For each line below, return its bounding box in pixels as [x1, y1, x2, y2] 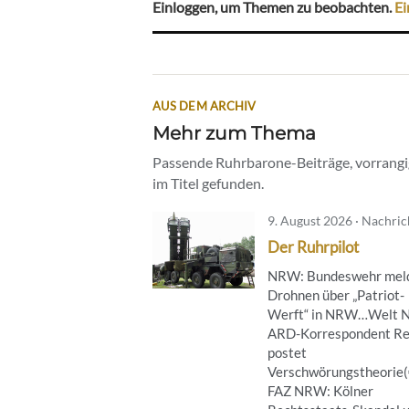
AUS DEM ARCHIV [152, 99, 257, 114]
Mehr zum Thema [152, 121, 316, 145]
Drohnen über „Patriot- [267, 287, 404, 304]
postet [267, 344, 307, 362]
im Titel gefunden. [152, 174, 264, 193]
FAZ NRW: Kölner [267, 383, 373, 400]
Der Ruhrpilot [267, 237, 359, 257]
